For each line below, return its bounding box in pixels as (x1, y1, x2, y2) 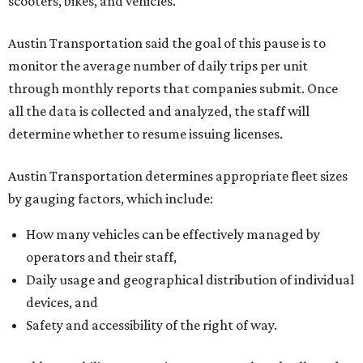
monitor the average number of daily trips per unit (8, 58, 308, 74)
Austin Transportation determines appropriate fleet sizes (8, 168, 348, 184)
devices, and (26, 294, 98, 310)
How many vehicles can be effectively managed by (26, 226, 320, 242)
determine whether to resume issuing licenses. (8, 126, 283, 142)
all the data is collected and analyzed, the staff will (8, 103, 310, 119)
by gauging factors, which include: (8, 190, 213, 207)
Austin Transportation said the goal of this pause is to (8, 35, 326, 51)
